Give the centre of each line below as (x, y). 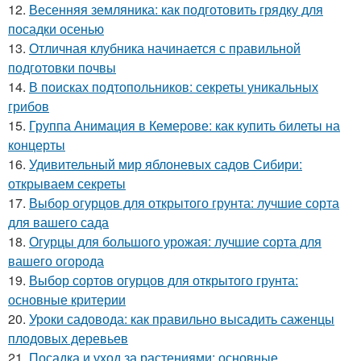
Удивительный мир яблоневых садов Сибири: (166, 164)
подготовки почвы (62, 67)
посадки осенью (56, 29)
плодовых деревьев (68, 338)
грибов (29, 106)
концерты (37, 145)
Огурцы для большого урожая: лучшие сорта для (175, 241)
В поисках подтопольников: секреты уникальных (174, 87)
